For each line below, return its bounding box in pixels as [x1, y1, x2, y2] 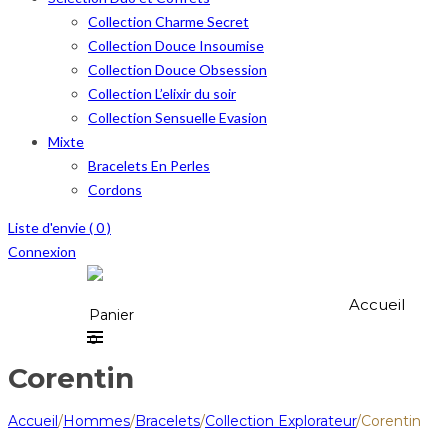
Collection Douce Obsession [88, 61, 267, 78]
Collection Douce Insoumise [88, 37, 264, 54]
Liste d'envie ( [8, 219, 96, 236]
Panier [89, 306, 134, 324]
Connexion [8, 243, 76, 260]
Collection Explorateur [205, 411, 356, 430]
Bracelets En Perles [88, 157, 210, 174]
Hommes [63, 411, 130, 430]
